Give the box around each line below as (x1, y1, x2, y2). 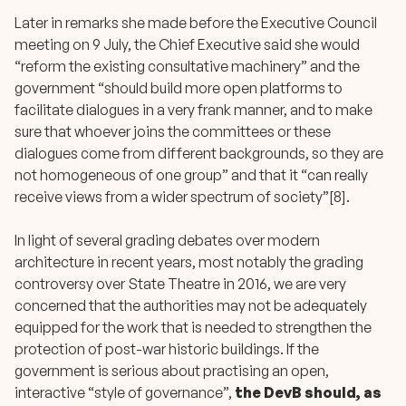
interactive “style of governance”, (14, 383, 235, 402)
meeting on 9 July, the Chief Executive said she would (14, 35, 360, 54)
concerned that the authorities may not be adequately (14, 296, 367, 315)
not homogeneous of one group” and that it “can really (14, 166, 368, 185)
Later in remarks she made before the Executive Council (14, 14, 377, 33)
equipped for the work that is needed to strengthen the (14, 318, 372, 337)
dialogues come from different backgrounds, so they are (14, 144, 383, 163)
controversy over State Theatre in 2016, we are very (14, 275, 346, 294)
